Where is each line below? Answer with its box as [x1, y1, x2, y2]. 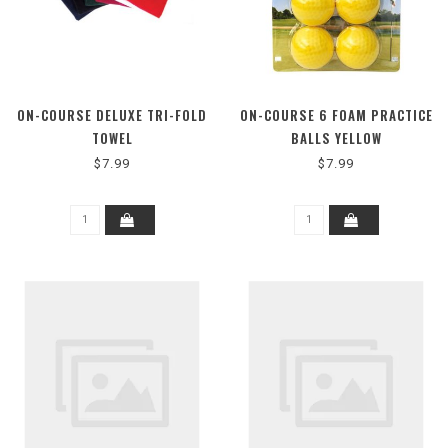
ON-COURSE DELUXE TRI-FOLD [17, 104, 207, 125]
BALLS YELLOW [290, 127, 382, 148]
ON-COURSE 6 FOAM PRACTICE [239, 104, 433, 125]
